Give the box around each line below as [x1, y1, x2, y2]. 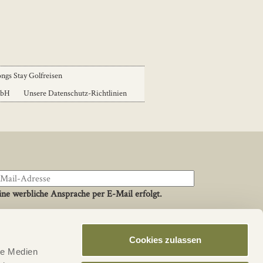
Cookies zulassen [129, 235, 201, 245]
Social [75, 240, 104, 253]
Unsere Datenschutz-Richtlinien [23, 87, 127, 98]
